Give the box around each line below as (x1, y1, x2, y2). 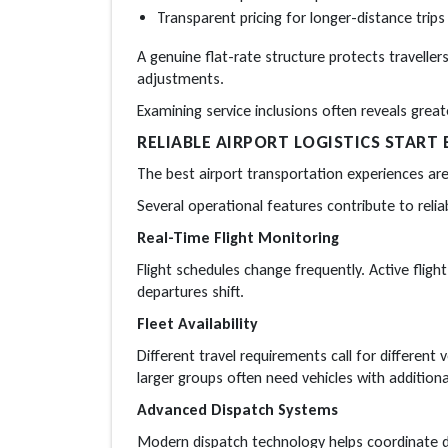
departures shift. (137, 281, 244, 301)
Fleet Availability (137, 313, 258, 333)
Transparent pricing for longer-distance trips (157, 7, 445, 27)
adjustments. (137, 68, 224, 88)
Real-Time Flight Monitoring (137, 227, 339, 247)
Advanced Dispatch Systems (137, 399, 338, 419)
